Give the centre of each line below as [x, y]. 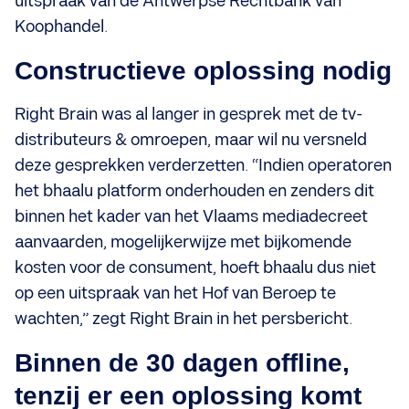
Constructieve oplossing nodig [203, 70]
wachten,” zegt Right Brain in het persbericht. [184, 319]
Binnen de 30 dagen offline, [182, 362]
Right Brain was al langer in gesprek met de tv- [189, 114]
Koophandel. [61, 26]
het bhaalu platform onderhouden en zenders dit [194, 191]
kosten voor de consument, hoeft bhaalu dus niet [195, 267]
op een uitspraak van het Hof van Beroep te [175, 293]
